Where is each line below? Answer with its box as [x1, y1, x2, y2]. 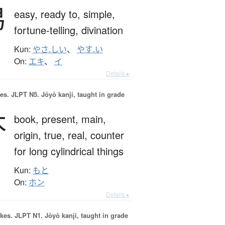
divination [81, 23, 123, 38]
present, [41, 111, 81, 127]
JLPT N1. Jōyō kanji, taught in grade [12, 210, 128, 220]
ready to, [40, 7, 83, 22]
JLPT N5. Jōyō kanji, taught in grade [9, 89, 125, 99]
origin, [14, 128, 44, 143]
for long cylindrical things [14, 144, 124, 159]
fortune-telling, [14, 23, 81, 38]
